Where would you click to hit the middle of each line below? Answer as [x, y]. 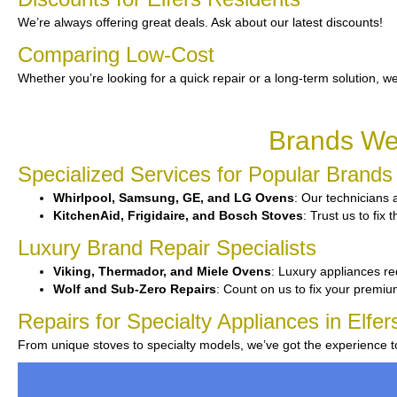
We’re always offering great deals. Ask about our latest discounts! [200, 22]
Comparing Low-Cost [116, 54]
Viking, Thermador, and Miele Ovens [162, 271]
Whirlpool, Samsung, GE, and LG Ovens [174, 198]
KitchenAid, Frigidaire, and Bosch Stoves [178, 215]
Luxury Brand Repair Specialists [167, 248]
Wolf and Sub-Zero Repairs [135, 289]
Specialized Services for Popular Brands [205, 174]
